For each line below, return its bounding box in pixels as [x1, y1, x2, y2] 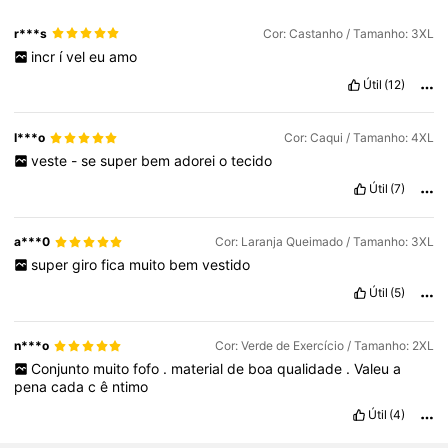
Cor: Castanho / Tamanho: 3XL [262, 25, 434, 41]
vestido [201, 256, 250, 274]
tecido [230, 152, 272, 170]
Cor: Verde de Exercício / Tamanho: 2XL [214, 338, 434, 354]
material [170, 360, 227, 378]
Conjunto [30, 360, 93, 378]
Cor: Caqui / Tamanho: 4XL [283, 130, 434, 146]
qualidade [276, 360, 346, 378]
